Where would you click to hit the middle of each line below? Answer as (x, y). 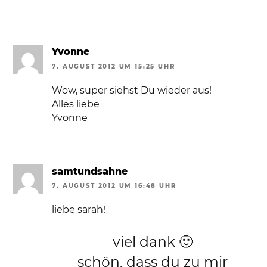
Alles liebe (76, 104)
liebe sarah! (79, 210)
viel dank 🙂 (153, 242)
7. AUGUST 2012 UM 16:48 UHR (114, 186)
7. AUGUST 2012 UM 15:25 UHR (114, 66)
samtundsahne (90, 171)
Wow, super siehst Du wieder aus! (132, 90)
